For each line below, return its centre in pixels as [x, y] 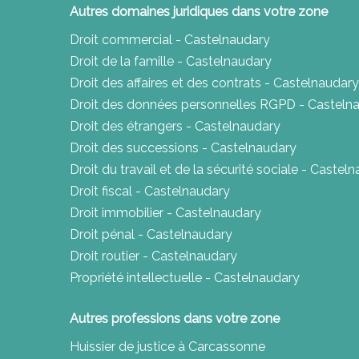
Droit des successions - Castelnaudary [183, 148]
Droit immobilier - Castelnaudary [165, 213]
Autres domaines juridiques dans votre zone [199, 12]
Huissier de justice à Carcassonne [167, 347]
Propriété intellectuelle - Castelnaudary [185, 278]
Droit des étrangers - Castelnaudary [175, 127]
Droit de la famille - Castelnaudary [171, 62]
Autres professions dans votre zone [175, 319]
